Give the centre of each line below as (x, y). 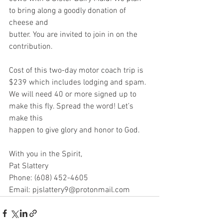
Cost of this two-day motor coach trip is (77, 71)
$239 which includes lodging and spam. (78, 83)
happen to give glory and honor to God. (74, 130)
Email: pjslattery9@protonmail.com (69, 190)
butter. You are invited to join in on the (74, 35)
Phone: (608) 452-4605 (49, 178)
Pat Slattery (29, 166)
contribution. (31, 47)
